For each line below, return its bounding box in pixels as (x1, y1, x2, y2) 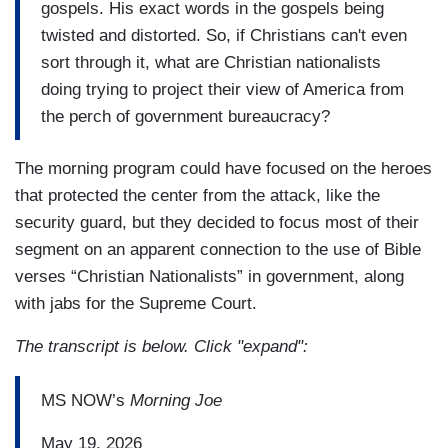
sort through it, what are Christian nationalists (41, 52, 381, 72)
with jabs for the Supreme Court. (15, 294, 257, 314)
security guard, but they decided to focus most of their (15, 213, 419, 233)
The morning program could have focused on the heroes (15, 159, 432, 179)
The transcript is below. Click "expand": (15, 337, 308, 357)
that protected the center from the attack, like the (15, 186, 380, 206)
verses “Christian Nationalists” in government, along (15, 267, 404, 287)
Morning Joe (130, 390, 222, 410)
